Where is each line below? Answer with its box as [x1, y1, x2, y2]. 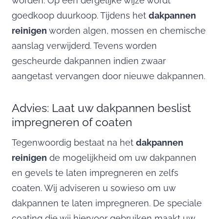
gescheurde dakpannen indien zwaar [12, 55, 166, 66]
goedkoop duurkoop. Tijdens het [12, 10, 149, 21]
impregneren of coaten [12, 115, 132, 129]
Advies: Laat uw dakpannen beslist [12, 101, 191, 114]
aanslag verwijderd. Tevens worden [12, 40, 157, 51]
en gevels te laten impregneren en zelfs [12, 167, 178, 178]
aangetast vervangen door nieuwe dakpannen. [12, 70, 205, 81]
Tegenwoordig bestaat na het [12, 137, 136, 148]
